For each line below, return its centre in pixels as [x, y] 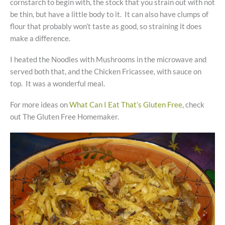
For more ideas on [40, 105]
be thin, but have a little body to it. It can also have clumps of [110, 14]
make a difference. [40, 38]
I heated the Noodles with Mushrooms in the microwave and [108, 60]
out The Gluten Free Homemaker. [65, 117]
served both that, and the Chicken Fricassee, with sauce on [106, 72]
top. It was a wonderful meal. [58, 84]
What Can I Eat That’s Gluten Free [126, 105]
